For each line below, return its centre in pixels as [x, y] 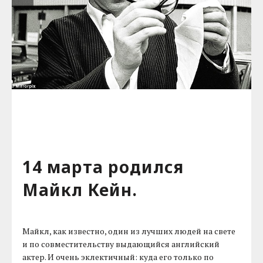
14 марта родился [103, 167]
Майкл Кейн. [80, 190]
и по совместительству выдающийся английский [121, 244]
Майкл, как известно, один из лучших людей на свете [129, 231]
